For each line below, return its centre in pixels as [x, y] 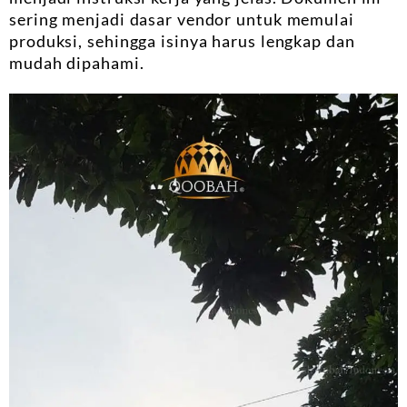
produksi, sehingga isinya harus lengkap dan [182, 41]
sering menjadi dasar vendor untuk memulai [182, 20]
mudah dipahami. [77, 63]
